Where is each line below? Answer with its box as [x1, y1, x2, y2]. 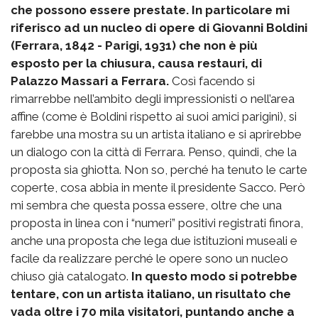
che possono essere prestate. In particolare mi [11, 2, 290, 17]
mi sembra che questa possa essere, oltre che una [11, 197, 282, 212]
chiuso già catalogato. [11, 268, 131, 283]
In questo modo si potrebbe [131, 268, 297, 283]
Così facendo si [169, 73, 255, 88]
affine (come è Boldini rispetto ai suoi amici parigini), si [11, 109, 297, 124]
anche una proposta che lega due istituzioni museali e [11, 233, 297, 248]
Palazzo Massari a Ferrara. [11, 73, 169, 88]
